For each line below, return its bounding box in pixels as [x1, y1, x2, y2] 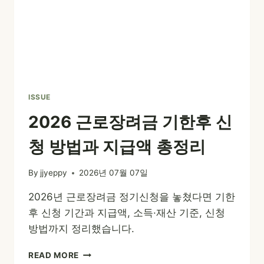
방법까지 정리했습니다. [28, 223, 134, 235]
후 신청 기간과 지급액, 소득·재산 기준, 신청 [28, 207, 225, 219]
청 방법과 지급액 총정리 [28, 136, 206, 157]
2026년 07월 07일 [79, 168, 148, 178]
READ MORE [28, 250, 80, 260]
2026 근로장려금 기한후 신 [28, 111, 232, 132]
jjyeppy [40, 168, 68, 178]
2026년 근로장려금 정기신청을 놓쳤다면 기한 [28, 191, 235, 203]
